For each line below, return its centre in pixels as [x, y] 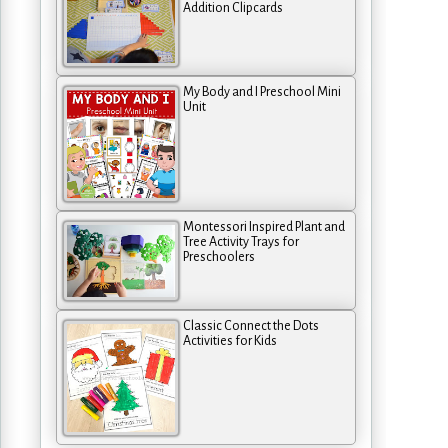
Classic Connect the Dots [251, 325]
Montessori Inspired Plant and [264, 226]
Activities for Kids [230, 340]
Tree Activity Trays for [241, 241]
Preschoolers [219, 256]
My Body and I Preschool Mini [262, 91]
